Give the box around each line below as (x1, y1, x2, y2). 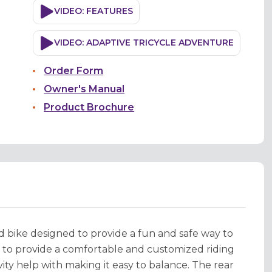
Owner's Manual (44, 83, 125, 95)
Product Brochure (44, 101, 135, 113)
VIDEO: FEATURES (54, 5, 134, 17)
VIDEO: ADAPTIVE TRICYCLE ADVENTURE (54, 37, 234, 49)
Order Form (44, 64, 104, 76)
